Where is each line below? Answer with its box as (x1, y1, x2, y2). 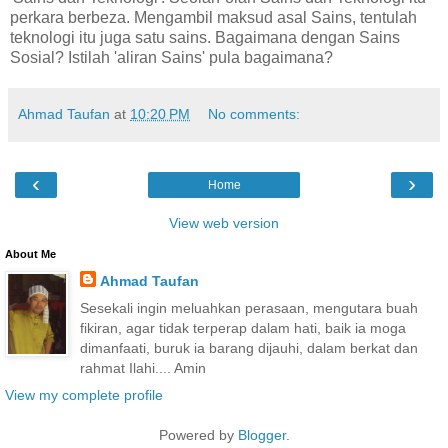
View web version (169, 214, 279, 231)
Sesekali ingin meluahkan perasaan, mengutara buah (79, 299, 418, 316)
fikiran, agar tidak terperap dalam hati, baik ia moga (79, 319, 406, 336)
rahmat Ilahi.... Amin (79, 359, 206, 376)
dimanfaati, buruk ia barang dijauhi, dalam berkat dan (79, 339, 418, 356)
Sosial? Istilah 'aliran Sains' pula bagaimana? (10, 48, 333, 66)
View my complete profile (5, 386, 163, 403)
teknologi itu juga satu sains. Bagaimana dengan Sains (10, 28, 400, 46)
